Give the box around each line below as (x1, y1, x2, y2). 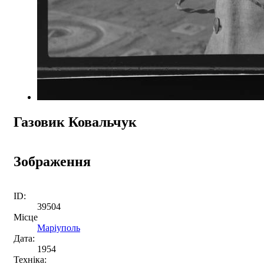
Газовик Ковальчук (14, 114, 137, 130)
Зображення (14, 153, 91, 169)
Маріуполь (37, 222, 80, 233)
